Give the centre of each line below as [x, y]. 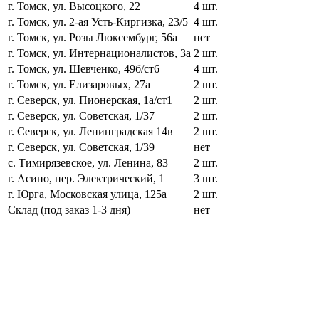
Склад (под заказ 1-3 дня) [69, 209]
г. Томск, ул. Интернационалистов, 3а [99, 53]
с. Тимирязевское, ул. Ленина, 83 [88, 162]
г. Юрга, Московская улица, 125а [87, 194]
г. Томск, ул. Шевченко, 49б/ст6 [84, 68]
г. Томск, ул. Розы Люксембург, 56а [93, 37]
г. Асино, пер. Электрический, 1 [86, 178]
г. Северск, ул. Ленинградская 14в [90, 131]
